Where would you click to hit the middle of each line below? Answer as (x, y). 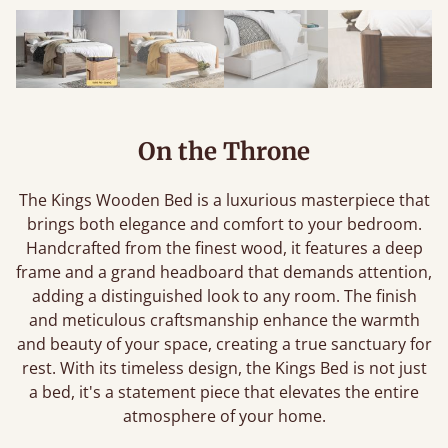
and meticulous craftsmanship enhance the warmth (224, 320)
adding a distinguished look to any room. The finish (224, 296)
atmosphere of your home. (224, 416)
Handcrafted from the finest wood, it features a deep (224, 248)
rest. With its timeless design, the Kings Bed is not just (224, 368)
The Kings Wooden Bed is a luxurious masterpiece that (224, 200)
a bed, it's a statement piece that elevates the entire (224, 392)
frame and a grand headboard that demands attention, (224, 272)
